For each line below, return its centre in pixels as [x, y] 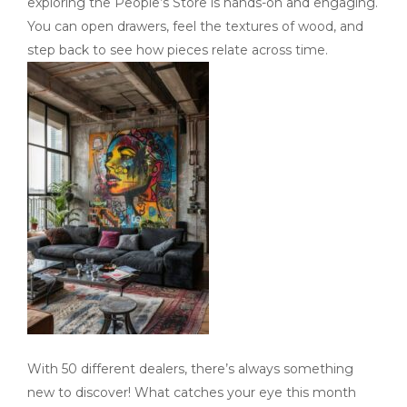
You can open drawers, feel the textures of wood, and [195, 27]
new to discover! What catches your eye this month [192, 393]
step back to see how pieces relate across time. [178, 50]
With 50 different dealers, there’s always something [190, 369]
